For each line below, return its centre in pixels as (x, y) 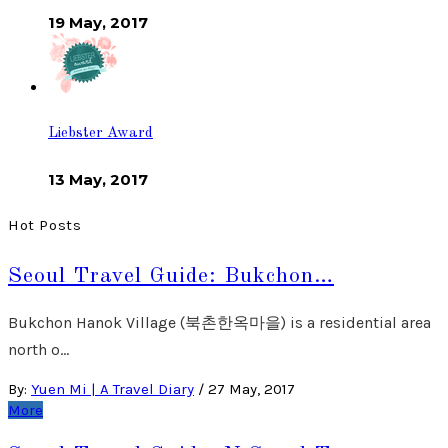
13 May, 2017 (98, 180)
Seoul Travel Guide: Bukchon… (171, 276)
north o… (38, 350)
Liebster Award (100, 133)
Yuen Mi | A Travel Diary (112, 389)
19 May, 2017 (98, 22)
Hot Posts (45, 225)
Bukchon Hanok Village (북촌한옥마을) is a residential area (219, 323)
